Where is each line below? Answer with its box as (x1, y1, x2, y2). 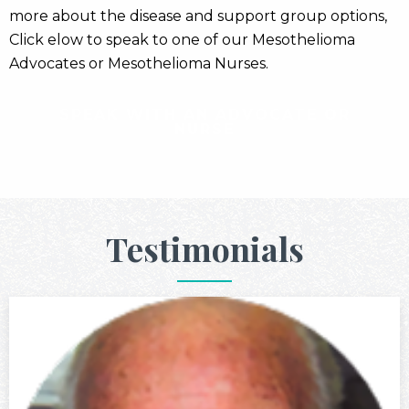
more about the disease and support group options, (9, 6, 387, 25)
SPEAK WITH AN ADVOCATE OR (58, 105, 351, 123)
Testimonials (105, 225, 304, 270)
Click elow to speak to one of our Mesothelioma (9, 30, 355, 48)
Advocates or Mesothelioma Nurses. (9, 54, 268, 72)
